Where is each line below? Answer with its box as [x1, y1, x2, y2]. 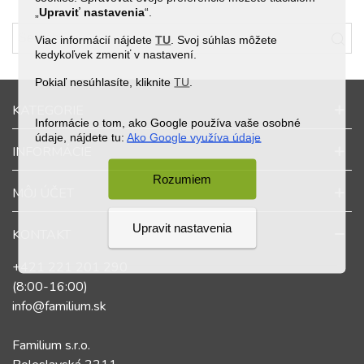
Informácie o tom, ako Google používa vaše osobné [35, 115, 301, 128]
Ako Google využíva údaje [127, 130, 262, 143]
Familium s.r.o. [12, 336, 90, 354]
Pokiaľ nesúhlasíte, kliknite [35, 75, 175, 88]
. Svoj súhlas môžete [171, 32, 278, 45]
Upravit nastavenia [132, 220, 232, 234]
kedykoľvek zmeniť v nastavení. [35, 47, 197, 60]
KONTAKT [12, 226, 71, 244]
